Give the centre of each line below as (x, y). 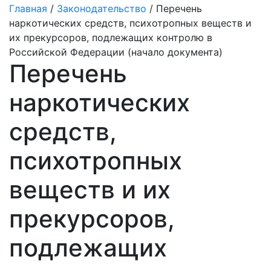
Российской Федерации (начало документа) (116, 52)
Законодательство (102, 8)
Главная (28, 8)
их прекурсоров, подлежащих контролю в (111, 38)
